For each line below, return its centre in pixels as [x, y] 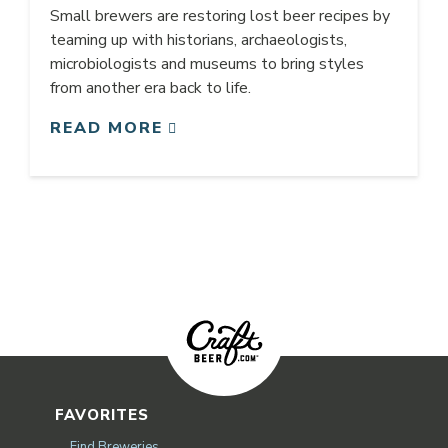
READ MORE [106, 127]
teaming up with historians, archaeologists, [198, 39]
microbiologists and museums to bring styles [206, 63]
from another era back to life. [150, 87]
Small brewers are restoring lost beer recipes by [219, 15]
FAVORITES [102, 414]
